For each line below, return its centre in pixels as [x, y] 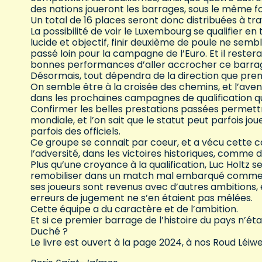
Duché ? [50, 232]
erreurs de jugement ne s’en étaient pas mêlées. [143, 198]
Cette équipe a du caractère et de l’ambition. [135, 209]
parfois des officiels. [77, 132]
